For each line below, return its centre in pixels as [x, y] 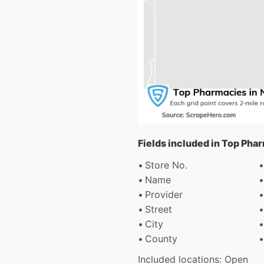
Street [159, 209]
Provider [164, 195]
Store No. [166, 165]
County [161, 239]
